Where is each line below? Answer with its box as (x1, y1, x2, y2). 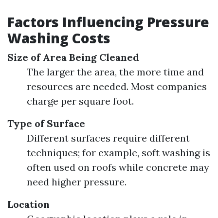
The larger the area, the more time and (27, 66, 204, 78)
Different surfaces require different (27, 132, 190, 144)
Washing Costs (7, 29, 110, 47)
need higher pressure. (27, 176, 127, 188)
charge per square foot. (27, 95, 134, 107)
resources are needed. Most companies (27, 80, 207, 92)
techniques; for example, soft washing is (27, 146, 210, 159)
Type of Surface (7, 117, 85, 129)
